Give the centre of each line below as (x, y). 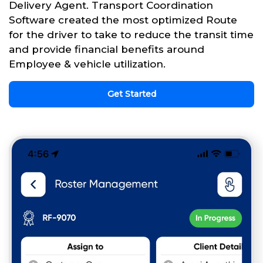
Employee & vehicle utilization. (87, 64)
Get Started (131, 94)
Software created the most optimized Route (123, 20)
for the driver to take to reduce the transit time (131, 35)
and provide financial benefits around (107, 50)
